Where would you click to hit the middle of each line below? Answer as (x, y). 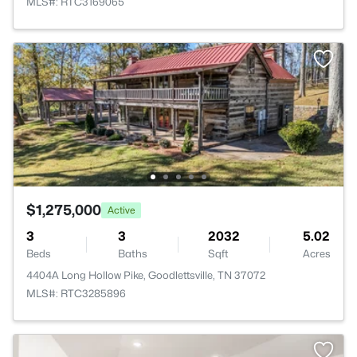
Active (121, 210)
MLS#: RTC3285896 (76, 293)
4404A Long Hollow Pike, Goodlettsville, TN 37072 (146, 275)
